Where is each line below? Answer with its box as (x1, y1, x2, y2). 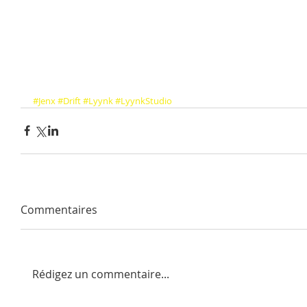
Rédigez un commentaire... (32, 266, 169, 282)
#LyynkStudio (115, 94, 172, 107)
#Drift (58, 94, 81, 107)
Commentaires (21, 201, 97, 217)
